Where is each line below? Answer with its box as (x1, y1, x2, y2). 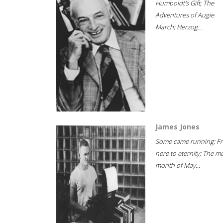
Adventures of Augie (155, 10, 214, 19)
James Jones (155, 122, 200, 131)
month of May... (155, 161, 200, 170)
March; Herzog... (155, 22, 202, 31)
